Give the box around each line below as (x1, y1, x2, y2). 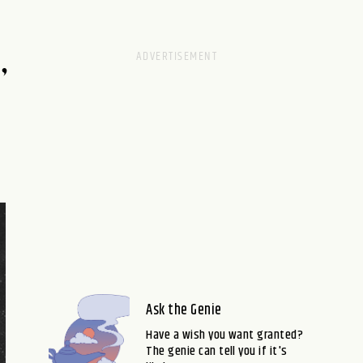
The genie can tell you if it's (146, 341, 288, 361)
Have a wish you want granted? (146, 325, 304, 345)
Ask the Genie (146, 299, 222, 322)
